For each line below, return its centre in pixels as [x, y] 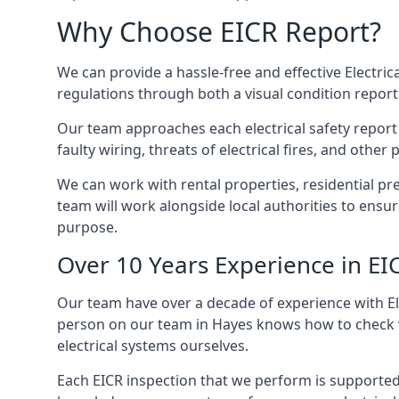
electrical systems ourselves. [153, 346]
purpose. [87, 227]
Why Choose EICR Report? [219, 32]
